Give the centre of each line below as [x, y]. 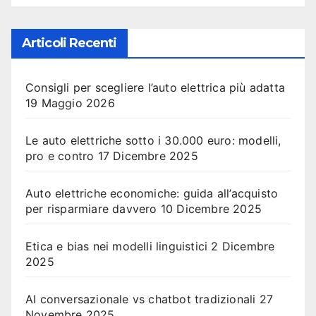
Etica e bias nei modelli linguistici [117, 246]
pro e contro [60, 156]
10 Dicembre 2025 [211, 209]
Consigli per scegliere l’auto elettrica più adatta [156, 87]
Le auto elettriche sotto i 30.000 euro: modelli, [153, 140]
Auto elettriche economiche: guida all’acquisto [152, 193]
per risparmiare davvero [91, 209]
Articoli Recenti [69, 43]
